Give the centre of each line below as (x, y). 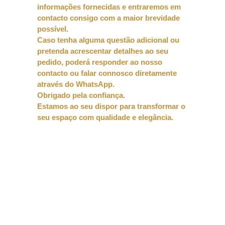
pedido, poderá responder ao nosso (100, 62)
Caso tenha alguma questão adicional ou (108, 40)
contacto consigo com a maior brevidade (108, 18)
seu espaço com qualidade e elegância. (105, 117)
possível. (53, 29)
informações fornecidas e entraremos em (109, 7)
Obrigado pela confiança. (81, 95)
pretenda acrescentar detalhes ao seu (103, 51)
